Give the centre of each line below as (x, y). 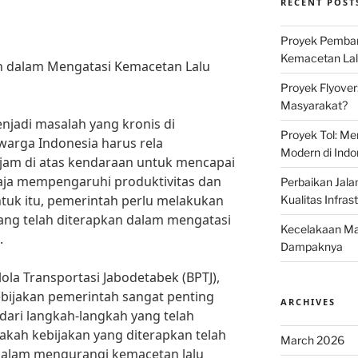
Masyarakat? (314, 105)
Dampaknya (311, 247)
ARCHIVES (308, 302)
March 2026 (312, 340)
